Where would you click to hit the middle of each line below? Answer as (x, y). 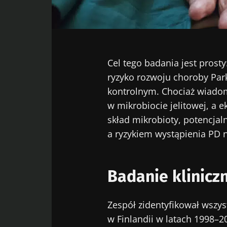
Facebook (105, 22)
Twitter (118, 22)
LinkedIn (139, 22)
